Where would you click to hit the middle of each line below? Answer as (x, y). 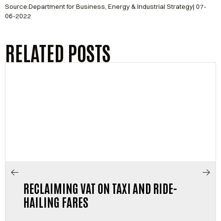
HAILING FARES (56, 201)
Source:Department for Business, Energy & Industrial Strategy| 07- (106, 6)
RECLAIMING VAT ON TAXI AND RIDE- (100, 187)
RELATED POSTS (58, 52)
